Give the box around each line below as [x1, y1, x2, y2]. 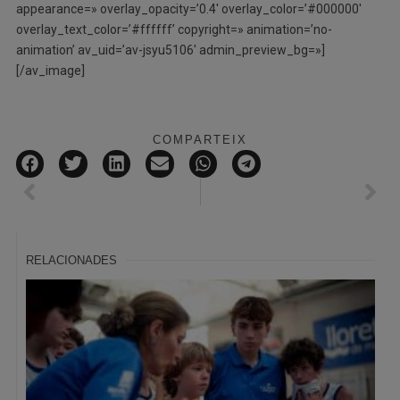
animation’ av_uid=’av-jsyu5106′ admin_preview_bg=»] [15, 42, 325, 57]
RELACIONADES [25, 254, 117, 268]
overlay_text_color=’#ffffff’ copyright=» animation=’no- [15, 21, 332, 37]
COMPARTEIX [153, 132, 247, 146]
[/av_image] [15, 62, 85, 78]
